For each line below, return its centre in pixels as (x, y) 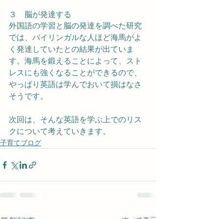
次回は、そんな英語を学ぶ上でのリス (75, 120)
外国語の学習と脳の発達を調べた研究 (75, 26)
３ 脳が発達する (40, 14)
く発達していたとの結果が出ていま (71, 49)
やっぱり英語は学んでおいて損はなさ (75, 84)
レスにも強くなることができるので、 (75, 73)
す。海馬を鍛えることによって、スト (75, 61)
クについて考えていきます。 (60, 131)
